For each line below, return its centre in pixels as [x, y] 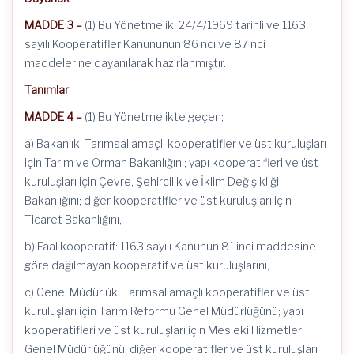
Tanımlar [47, 90]
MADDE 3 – [55, 25]
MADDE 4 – [55, 117]
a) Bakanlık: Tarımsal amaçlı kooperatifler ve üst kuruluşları [175, 143]
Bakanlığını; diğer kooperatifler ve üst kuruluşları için [158, 200]
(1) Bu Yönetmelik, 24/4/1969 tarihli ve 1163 [195, 25]
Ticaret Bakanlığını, [73, 219]
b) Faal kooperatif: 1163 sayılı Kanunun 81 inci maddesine [170, 246]
